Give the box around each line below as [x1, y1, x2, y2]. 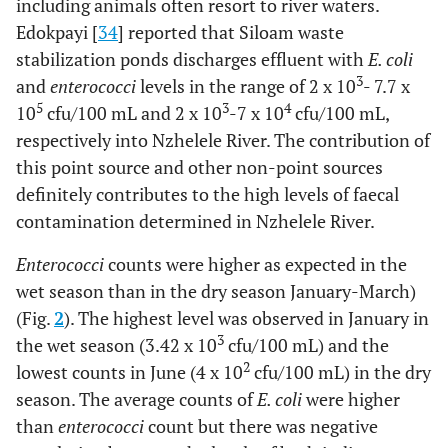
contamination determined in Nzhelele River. [16, 209, 375, 234]
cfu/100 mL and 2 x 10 [43, 101, 222, 126]
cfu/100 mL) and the [224, 333, 389, 358]
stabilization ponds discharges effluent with [16, 47, 368, 72]
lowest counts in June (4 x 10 [16, 360, 243, 385]
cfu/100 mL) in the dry [250, 360, 431, 385]
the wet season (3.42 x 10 [16, 333, 217, 358]
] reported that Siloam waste [118, 20, 344, 45]
